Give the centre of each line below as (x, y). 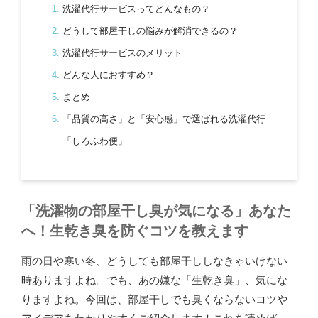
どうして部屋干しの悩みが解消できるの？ (150, 31)
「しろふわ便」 (94, 141)
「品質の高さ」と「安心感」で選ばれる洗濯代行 (164, 119)
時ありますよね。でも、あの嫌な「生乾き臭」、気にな (154, 280)
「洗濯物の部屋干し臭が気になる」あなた (156, 210)
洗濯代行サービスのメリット (122, 53)
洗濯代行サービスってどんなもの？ (136, 9)
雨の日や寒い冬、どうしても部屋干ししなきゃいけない (154, 261)
